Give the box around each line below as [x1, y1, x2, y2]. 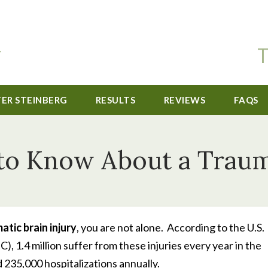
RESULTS [95, 95, 136, 105]
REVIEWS [163, 95, 206, 105]
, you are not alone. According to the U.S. [77, 221, 264, 234]
